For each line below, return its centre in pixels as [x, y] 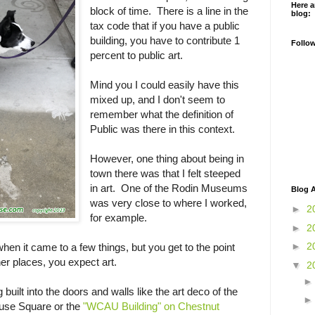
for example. [119, 218]
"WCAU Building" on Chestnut [151, 307]
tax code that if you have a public [165, 26]
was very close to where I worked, [169, 203]
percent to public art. [138, 56]
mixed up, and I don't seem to [158, 100]
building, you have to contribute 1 [165, 41]
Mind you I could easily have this [165, 85]
